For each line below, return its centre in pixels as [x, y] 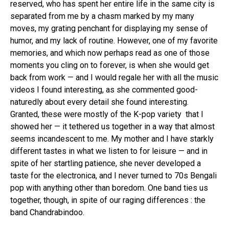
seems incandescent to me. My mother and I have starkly [112, 139]
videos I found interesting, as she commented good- [104, 90]
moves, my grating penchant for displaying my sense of [109, 29]
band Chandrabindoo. [48, 213]
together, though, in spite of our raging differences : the [108, 200]
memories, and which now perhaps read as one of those [110, 53]
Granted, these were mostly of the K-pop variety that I [107, 114]
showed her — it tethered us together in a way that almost [112, 127]
